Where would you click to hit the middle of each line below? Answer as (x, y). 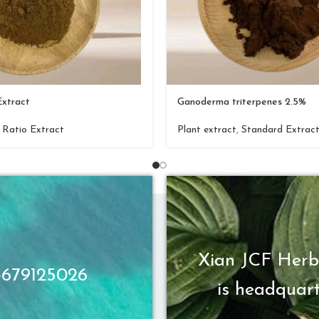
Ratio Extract (33, 130)
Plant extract (207, 130)
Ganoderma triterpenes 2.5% (242, 102)
